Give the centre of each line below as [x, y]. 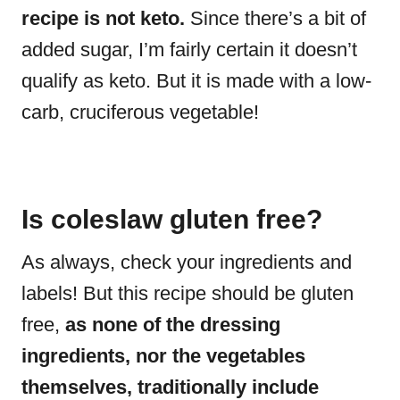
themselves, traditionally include [170, 387]
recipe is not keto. [103, 18]
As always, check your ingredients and [187, 262]
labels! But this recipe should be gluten [187, 293]
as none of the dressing [170, 324]
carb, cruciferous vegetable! [143, 112]
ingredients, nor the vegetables [163, 355]
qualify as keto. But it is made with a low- [196, 80]
